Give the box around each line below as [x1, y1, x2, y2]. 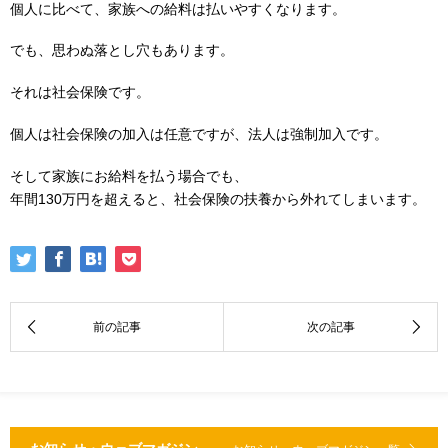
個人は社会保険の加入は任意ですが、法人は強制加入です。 [10, 125, 388, 142]
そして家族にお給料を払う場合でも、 [10, 167, 248, 184]
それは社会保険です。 [10, 84, 150, 101]
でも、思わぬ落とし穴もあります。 [10, 42, 234, 59]
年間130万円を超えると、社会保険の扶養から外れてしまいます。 [10, 190, 426, 207]
